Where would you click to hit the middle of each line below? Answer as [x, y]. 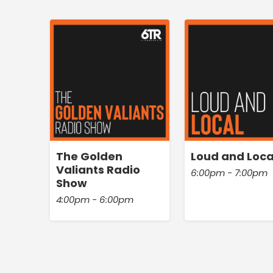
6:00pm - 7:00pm [229, 173]
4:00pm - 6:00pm [95, 200]
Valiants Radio [98, 170]
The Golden [89, 157]
